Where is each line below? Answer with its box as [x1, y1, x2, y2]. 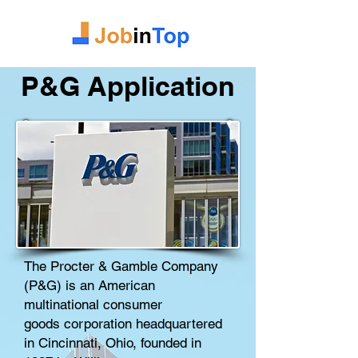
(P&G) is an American [24, 277, 155, 293]
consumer [103, 296, 162, 312]
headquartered [132, 316, 222, 332]
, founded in [133, 335, 201, 351]
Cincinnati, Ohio [38, 335, 133, 351]
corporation [64, 316, 132, 332]
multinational [24, 296, 103, 312]
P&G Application [21, 70, 235, 102]
